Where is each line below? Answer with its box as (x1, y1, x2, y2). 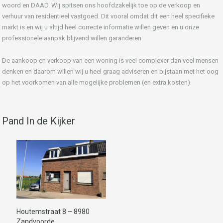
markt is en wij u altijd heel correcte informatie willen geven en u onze (2, 23, 199, 31)
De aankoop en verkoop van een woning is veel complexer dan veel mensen (2, 56, 219, 64)
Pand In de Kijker (2, 114, 75, 127)
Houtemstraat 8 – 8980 (16, 208, 90, 216)
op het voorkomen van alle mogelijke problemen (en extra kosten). (2, 78, 192, 86)
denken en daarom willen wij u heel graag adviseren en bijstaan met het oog (2, 67, 219, 75)
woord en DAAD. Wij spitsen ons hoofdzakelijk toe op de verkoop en (2, 1, 200, 9)
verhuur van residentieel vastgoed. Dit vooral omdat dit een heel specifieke (2, 12, 215, 20)
